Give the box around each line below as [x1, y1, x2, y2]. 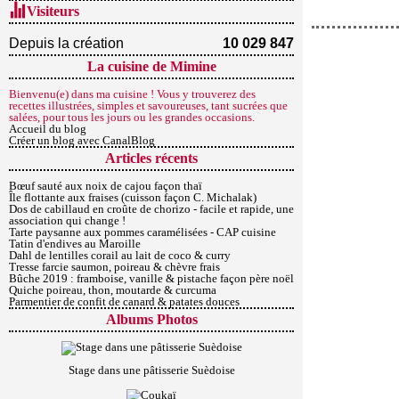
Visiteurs [27, 4, 79, 19]
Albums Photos [105, 312, 198, 327]
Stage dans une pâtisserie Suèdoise [68, 363, 235, 377]
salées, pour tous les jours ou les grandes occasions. [9, 110, 255, 124]
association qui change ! [9, 214, 126, 227]
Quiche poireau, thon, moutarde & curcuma [9, 283, 216, 297]
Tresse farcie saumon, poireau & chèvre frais [9, 260, 220, 273]
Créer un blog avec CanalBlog [9, 134, 155, 147]
